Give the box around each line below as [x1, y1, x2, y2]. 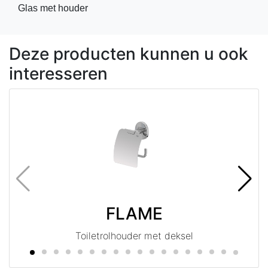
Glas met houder [18, 3, 88, 13]
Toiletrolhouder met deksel [75, 230, 193, 242]
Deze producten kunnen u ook [9, 44, 248, 64]
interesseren [9, 63, 108, 84]
